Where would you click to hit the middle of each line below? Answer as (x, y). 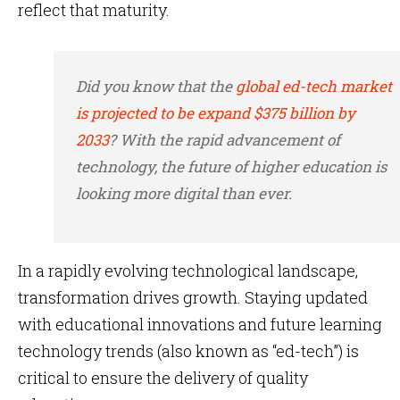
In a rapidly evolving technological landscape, (188, 271)
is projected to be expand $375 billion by (216, 113)
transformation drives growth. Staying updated (193, 297)
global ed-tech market (314, 86)
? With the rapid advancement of (225, 140)
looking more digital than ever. (184, 193)
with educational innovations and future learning (200, 324)
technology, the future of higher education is (231, 167)
